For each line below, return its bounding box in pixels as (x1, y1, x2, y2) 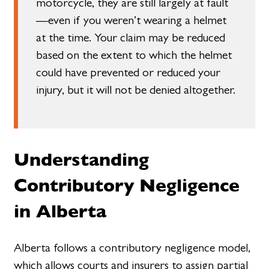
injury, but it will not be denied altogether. (36, 83, 236, 97)
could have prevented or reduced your (36, 65, 221, 80)
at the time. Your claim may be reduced (36, 31, 226, 45)
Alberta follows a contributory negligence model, (14, 241, 251, 255)
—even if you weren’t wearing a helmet (36, 13, 227, 28)
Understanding (14, 145, 150, 174)
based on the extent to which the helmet (36, 48, 232, 62)
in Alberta (14, 197, 107, 225)
